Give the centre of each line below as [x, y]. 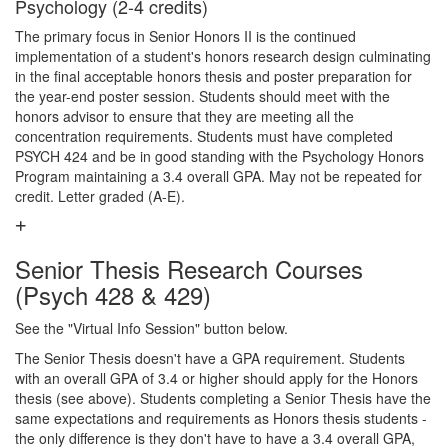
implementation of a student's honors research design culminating [223, 56]
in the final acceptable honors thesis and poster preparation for [213, 76]
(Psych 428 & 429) [113, 294]
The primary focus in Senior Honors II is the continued [185, 36]
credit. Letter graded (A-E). [100, 196]
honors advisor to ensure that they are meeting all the [184, 116]
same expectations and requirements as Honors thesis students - [221, 418]
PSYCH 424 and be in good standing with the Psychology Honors [219, 156]
